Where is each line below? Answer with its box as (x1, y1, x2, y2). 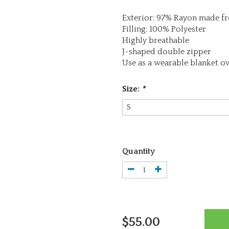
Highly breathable (122, 36, 189, 45)
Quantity (122, 147, 155, 156)
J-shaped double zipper (122, 47, 211, 56)
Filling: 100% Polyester (122, 25, 206, 34)
